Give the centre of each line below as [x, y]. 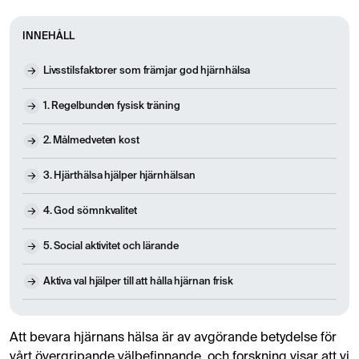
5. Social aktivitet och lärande [111, 246]
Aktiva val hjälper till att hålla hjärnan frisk [138, 281]
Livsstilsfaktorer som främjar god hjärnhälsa [147, 71]
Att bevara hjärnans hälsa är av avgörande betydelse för [173, 338]
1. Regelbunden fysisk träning [111, 106]
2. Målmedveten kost [91, 141]
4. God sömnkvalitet [90, 212]
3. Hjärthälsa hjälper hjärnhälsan [119, 176]
